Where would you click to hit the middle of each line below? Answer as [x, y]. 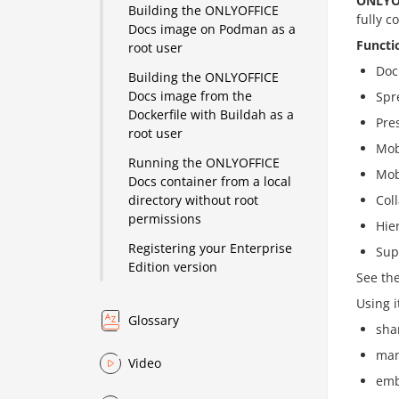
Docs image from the [191, 96]
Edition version [173, 267]
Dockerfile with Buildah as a [212, 115]
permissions [165, 219]
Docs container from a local [210, 182]
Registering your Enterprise [211, 248]
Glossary [154, 321]
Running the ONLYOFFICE [204, 163]
